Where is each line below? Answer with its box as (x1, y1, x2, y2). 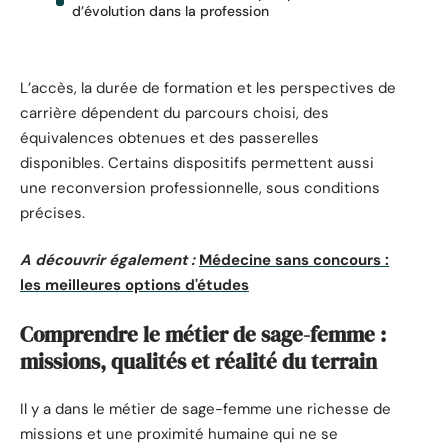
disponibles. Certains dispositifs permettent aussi (20, 152, 374, 173)
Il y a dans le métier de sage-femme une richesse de (20, 399, 391, 420)
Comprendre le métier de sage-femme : (20, 319, 386, 349)
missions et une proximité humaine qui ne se (20, 424, 338, 445)
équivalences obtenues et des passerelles (20, 127, 319, 148)
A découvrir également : (20, 250, 195, 271)
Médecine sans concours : (199, 250, 389, 271)
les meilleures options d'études (20, 275, 249, 296)
